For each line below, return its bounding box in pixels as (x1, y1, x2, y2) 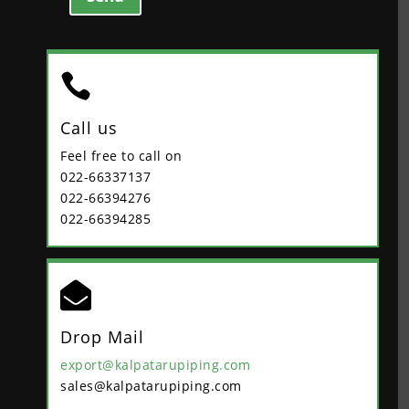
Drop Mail (60, 326, 144, 349)
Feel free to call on (60, 147, 182, 165)
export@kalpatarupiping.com (60, 356, 250, 374)
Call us (60, 117, 118, 140)
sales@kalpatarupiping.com (60, 377, 242, 395)
